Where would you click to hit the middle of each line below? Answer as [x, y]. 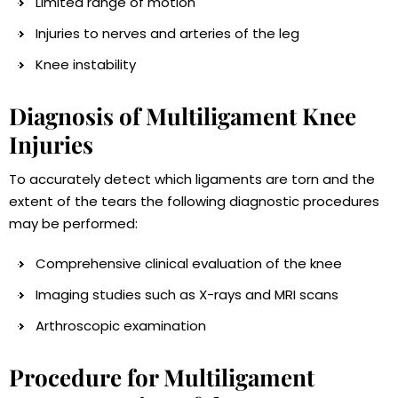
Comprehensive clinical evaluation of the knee [189, 264]
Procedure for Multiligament [162, 378]
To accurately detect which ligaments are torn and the [192, 179]
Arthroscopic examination [121, 326]
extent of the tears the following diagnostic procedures [194, 202]
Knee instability [86, 65]
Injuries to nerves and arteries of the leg [167, 34]
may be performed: [73, 224]
